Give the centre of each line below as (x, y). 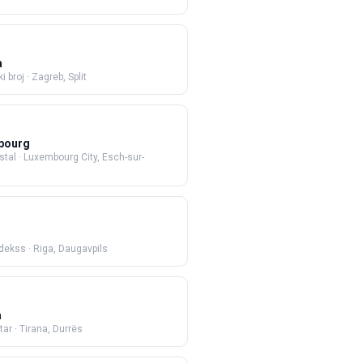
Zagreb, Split (59, 77)
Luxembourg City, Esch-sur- (84, 157)
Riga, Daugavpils (70, 249)
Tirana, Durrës (51, 329)
